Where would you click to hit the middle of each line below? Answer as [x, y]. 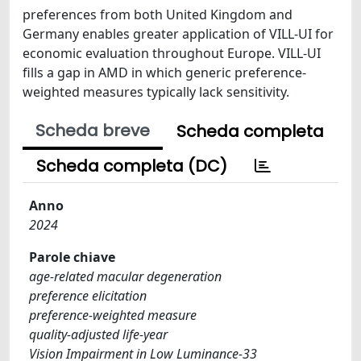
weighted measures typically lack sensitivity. [156, 92]
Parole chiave [72, 257]
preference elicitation [88, 296]
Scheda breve [93, 131]
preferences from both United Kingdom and [158, 15]
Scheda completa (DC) [132, 166]
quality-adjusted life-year [98, 334]
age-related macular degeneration [125, 276]
